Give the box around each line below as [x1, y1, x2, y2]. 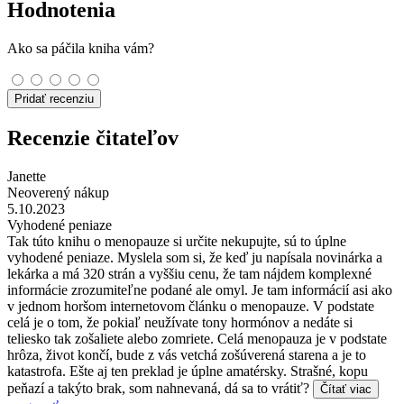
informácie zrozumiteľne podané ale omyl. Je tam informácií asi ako [7, 281, 392, 298]
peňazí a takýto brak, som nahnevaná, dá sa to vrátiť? [7, 380, 313, 396]
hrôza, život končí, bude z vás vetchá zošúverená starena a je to [7, 346, 366, 363]
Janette [7, 168, 46, 184]
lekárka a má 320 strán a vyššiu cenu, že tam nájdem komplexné [7, 265, 372, 281]
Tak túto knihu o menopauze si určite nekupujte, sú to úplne [7, 233, 346, 249]
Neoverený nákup [7, 184, 109, 200]
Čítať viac [320, 381, 372, 396]
